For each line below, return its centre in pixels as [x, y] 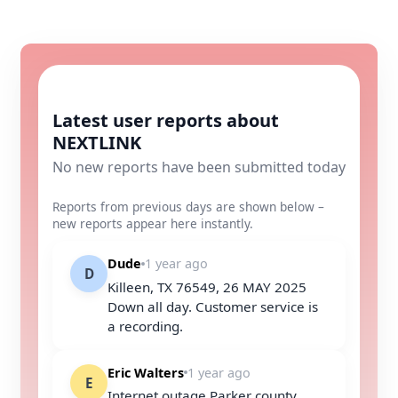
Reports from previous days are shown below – [188, 207]
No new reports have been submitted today [199, 167]
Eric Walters [146, 372]
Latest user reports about [166, 120]
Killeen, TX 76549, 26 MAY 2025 [207, 287]
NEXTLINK [97, 143]
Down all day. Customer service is [213, 306]
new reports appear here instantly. [153, 223]
